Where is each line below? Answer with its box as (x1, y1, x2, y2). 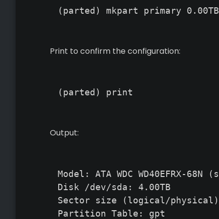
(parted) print (58, 87, 133, 97)
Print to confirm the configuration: (50, 45, 180, 57)
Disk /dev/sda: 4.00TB (58, 182, 171, 192)
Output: (50, 127, 79, 138)
